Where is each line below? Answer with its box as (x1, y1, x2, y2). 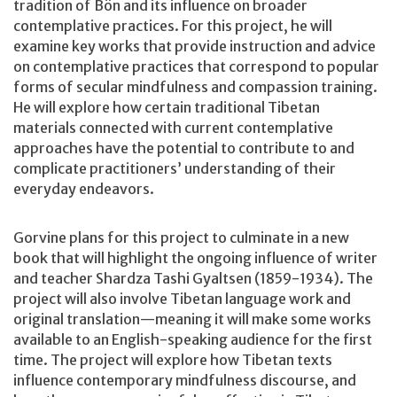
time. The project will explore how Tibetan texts (13, 351, 332, 370)
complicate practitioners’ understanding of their (13, 159, 336, 177)
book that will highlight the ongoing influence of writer (13, 249, 378, 268)
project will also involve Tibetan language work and (13, 290, 351, 308)
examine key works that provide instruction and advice (13, 36, 376, 55)
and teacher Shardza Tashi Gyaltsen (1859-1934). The (13, 269, 373, 288)
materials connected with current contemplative (13, 118, 333, 136)
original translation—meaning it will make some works (13, 310, 371, 329)
